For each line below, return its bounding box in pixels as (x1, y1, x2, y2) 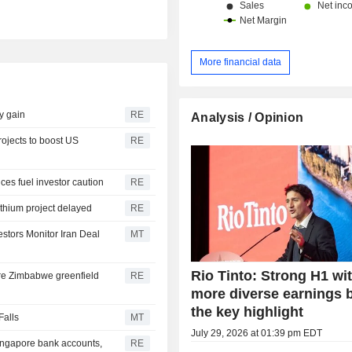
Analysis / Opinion (191, 110, 304, 124)
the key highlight (191, 303, 304, 320)
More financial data (200, 56, 282, 68)
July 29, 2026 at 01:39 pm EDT (191, 327, 323, 339)
